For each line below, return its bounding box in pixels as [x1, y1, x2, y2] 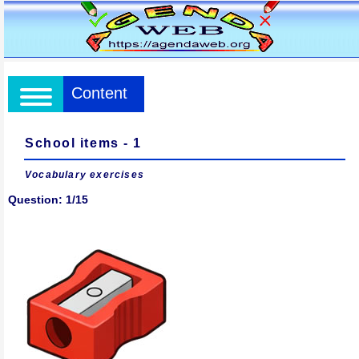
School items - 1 [25, 136, 142, 150]
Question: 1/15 [8, 193, 88, 206]
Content [71, 84, 127, 102]
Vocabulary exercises [25, 169, 144, 180]
